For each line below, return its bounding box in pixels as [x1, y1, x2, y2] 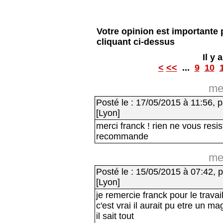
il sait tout [96, 211, 134, 221]
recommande [96, 131, 148, 141]
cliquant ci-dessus [97, 37, 175, 47]
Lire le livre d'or [145, 3, 194, 11]
